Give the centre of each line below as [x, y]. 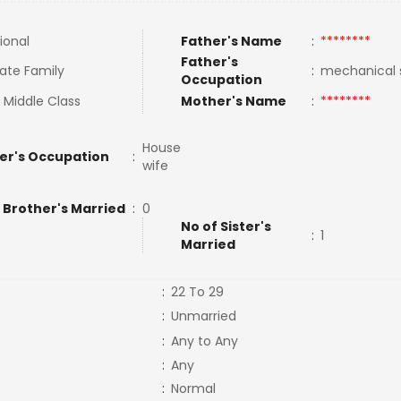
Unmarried [203, 316]
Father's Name [231, 41]
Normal [193, 388]
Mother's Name [235, 101]
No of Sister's [226, 226]
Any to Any [204, 341]
